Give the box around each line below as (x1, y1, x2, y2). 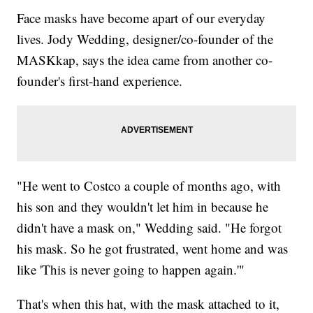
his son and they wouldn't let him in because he (17, 198, 269, 216)
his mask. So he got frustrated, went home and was (17, 240, 289, 258)
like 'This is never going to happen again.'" (17, 261, 245, 279)
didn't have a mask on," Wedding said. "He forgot (17, 219, 282, 237)
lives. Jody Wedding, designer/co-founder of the (17, 30, 274, 48)
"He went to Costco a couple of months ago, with (17, 177, 282, 195)
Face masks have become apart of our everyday (17, 9, 266, 27)
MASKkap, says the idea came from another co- (17, 51, 273, 69)
